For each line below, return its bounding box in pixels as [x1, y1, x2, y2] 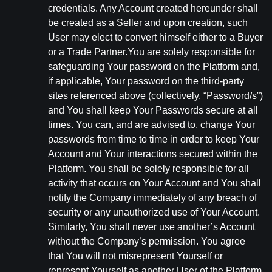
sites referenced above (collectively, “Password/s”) [48, 90, 263, 101]
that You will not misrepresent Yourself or [48, 251, 223, 261]
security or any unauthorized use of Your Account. [48, 207, 260, 217]
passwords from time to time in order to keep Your [48, 134, 259, 144]
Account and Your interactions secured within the [48, 149, 257, 159]
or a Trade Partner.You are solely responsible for [48, 47, 255, 57]
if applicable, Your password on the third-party [48, 76, 244, 86]
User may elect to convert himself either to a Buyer [48, 32, 263, 42]
